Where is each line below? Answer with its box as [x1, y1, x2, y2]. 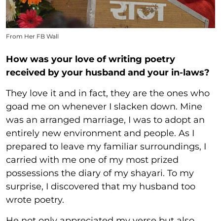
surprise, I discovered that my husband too [6, 181, 195, 192]
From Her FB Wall [6, 32, 59, 40]
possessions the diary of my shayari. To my [6, 167, 194, 179]
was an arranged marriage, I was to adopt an [6, 114, 205, 125]
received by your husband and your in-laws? [6, 67, 210, 78]
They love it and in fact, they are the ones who [6, 87, 210, 99]
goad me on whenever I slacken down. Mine [6, 101, 202, 112]
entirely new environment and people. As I [6, 127, 194, 139]
